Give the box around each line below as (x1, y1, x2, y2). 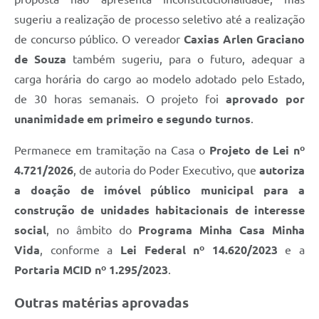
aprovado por (226, 93, 305, 106)
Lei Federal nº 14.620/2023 (120, 244, 278, 257)
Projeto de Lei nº (209, 144, 305, 157)
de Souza (14, 53, 66, 66)
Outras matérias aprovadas (14, 295, 189, 310)
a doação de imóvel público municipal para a (14, 184, 305, 197)
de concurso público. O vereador (14, 33, 184, 46)
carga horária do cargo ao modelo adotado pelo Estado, (14, 73, 305, 86)
